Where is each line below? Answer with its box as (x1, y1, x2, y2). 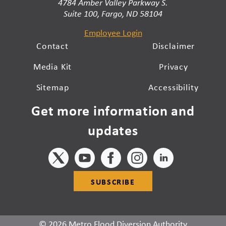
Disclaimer (152, 40, 195, 52)
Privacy (159, 61, 188, 73)
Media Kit (33, 61, 72, 73)
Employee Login (84, 27, 142, 39)
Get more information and (31, 101, 195, 121)
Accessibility (148, 81, 199, 94)
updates (88, 121, 138, 140)
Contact (36, 40, 69, 52)
